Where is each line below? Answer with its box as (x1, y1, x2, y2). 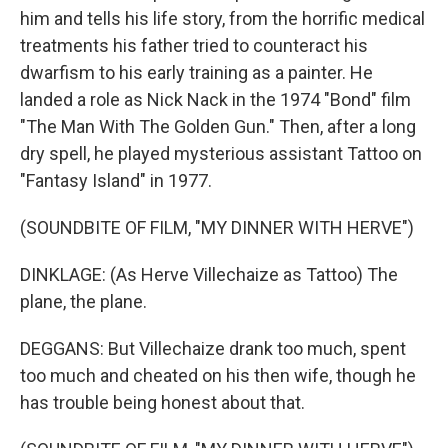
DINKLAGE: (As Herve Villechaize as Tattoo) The (20, 264, 398, 285)
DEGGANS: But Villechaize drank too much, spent (20, 338, 406, 359)
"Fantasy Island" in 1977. (20, 170, 212, 191)
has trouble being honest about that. (20, 392, 305, 413)
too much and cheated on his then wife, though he (20, 365, 416, 386)
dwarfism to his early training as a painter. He (20, 62, 373, 83)
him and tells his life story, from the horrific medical (20, 8, 425, 29)
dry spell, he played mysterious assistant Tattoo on (20, 143, 422, 164)
